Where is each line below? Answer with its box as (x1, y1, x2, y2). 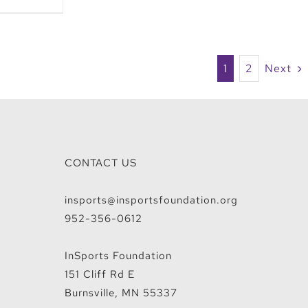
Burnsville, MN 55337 (64, 286, 177, 300)
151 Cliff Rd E (64, 267, 135, 282)
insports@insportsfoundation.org (64, 193, 238, 208)
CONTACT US (64, 156, 137, 170)
